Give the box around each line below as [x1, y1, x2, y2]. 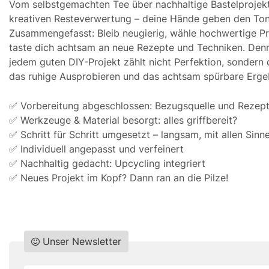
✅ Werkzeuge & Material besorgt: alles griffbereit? [9, 113, 237, 126]
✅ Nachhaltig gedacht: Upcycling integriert [9, 157, 205, 169]
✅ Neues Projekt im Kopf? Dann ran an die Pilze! [9, 171, 228, 184]
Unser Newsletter [43, 235, 121, 247]
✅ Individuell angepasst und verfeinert [9, 142, 184, 155]
